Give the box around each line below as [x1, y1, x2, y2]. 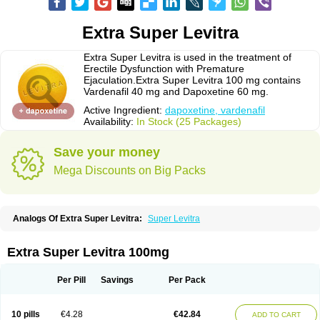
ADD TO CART [251, 311, 301, 319]
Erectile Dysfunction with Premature [84, 63, 244, 74]
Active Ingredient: [84, 104, 165, 116]
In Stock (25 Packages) [136, 116, 241, 127]
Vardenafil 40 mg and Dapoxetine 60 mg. [84, 86, 269, 97]
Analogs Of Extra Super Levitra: [13, 214, 142, 224]
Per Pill [57, 275, 86, 285]
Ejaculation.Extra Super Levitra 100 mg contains [84, 74, 301, 86]
